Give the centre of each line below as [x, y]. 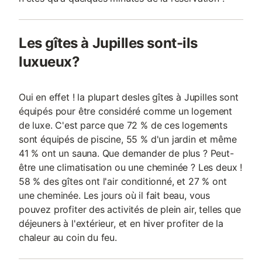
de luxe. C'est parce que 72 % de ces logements [123, 125]
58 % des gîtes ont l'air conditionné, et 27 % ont [123, 181]
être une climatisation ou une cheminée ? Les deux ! [131, 167]
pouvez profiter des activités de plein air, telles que [130, 209]
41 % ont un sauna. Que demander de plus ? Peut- [126, 153]
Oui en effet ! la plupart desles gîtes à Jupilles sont [129, 97]
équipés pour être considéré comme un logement [126, 111]
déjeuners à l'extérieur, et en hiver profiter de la [121, 223]
